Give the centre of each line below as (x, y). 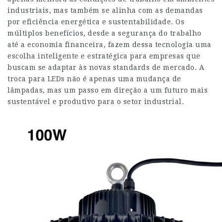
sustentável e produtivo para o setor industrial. (96, 102)
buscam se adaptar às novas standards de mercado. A (106, 67)
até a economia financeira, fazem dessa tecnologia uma (110, 45)
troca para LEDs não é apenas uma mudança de (94, 79)
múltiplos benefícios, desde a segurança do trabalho (105, 33)
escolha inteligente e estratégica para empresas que (104, 56)
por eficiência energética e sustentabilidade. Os (96, 22)
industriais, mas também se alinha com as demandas (105, 10)
